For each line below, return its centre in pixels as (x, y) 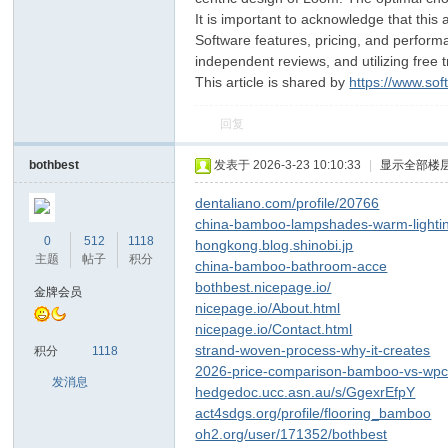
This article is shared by (272, 82)
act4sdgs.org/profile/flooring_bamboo (313, 413)
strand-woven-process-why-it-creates (313, 350)
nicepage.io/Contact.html (274, 329)
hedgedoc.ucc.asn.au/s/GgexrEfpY (305, 392)
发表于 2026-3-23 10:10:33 (288, 165)
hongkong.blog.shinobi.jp (274, 245)
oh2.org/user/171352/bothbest (291, 434)
